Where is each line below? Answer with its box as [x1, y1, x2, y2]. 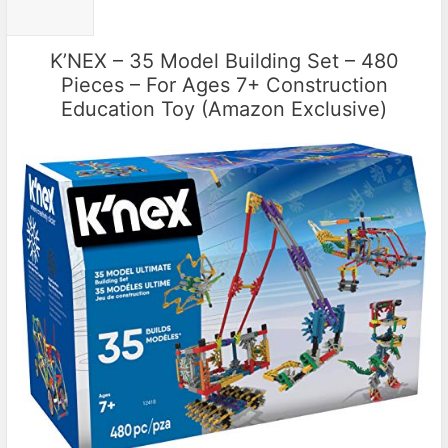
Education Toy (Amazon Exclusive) [61, 97, 387, 122]
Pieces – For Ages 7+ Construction [60, 73, 388, 98]
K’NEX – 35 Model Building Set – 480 [49, 49, 399, 74]
